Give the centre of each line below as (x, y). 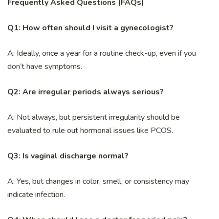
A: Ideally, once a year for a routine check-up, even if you (102, 54)
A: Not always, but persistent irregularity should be (94, 118)
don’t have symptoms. (45, 67)
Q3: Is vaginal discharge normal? (68, 156)
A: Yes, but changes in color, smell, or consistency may (98, 182)
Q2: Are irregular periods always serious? (86, 92)
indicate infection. (36, 195)
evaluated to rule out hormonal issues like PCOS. (90, 131)
